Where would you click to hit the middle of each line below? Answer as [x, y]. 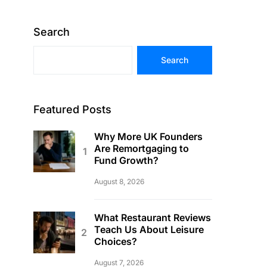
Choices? [116, 241]
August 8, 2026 [119, 181]
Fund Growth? [126, 160]
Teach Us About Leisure [149, 229]
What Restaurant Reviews [153, 218]
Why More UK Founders [148, 136]
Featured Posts [72, 109]
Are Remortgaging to [142, 148]
